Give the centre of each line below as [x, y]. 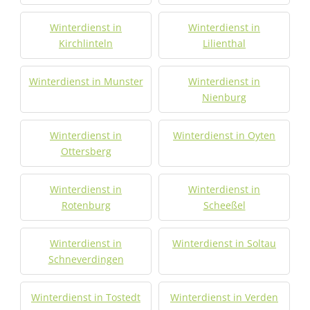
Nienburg [224, 97]
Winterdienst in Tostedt [86, 297]
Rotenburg [86, 205]
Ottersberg [86, 151]
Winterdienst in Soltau [224, 243]
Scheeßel [224, 205]
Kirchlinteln [86, 43]
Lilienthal [224, 43]
